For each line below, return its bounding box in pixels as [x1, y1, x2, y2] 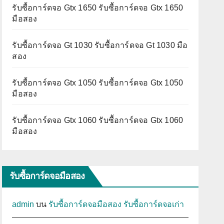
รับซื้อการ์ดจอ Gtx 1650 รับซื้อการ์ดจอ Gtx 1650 [12, 3, 183, 12]
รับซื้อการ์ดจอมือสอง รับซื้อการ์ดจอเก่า [48, 199, 184, 208]
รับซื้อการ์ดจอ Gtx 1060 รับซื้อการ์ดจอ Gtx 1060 [12, 115, 183, 124]
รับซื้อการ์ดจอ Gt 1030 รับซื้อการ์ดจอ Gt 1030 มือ [12, 40, 188, 49]
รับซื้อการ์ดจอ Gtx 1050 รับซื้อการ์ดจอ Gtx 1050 [12, 78, 183, 87]
